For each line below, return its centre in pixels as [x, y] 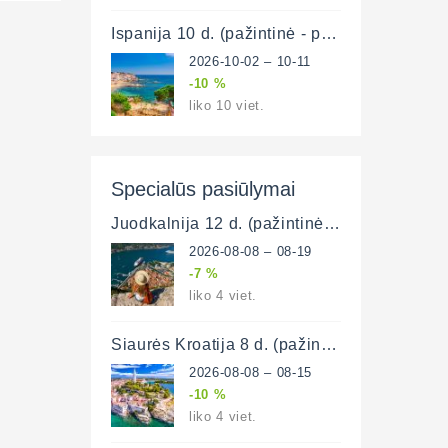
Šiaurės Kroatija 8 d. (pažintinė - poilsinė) [328, 343]
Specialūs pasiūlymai [203, 188]
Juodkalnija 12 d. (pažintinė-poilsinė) [331, 222]
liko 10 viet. [227, 104]
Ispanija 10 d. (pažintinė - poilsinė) [328, 32]
